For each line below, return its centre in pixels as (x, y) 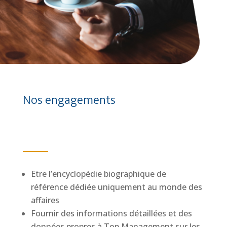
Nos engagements (69, 101)
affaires (45, 200)
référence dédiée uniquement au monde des (116, 187)
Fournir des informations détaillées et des (111, 214)
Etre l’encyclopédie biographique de (98, 174)
